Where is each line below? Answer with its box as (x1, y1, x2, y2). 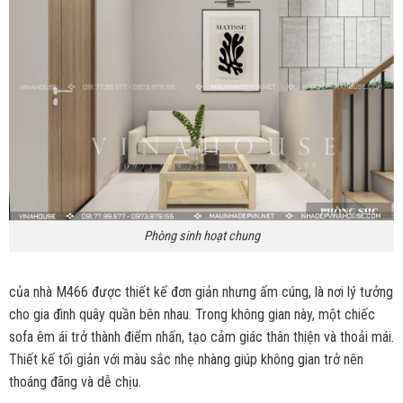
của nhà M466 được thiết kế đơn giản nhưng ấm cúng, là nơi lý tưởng (8, 282, 393, 300)
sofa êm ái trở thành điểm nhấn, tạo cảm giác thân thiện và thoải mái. (8, 327, 394, 345)
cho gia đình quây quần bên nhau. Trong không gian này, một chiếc (8, 305, 375, 323)
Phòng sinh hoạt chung (143, 228, 260, 244)
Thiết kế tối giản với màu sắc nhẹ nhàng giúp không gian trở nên (8, 350, 363, 368)
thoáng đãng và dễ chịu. (8, 372, 145, 390)
